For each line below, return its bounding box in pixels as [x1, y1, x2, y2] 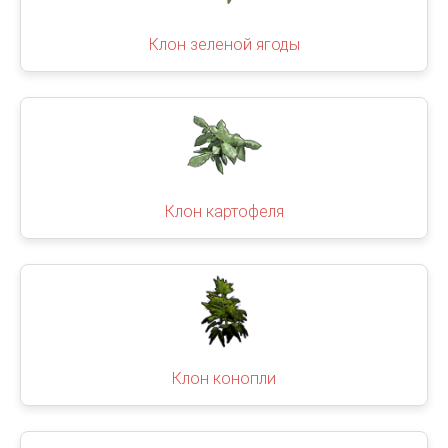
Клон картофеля [164, 202, 284, 221]
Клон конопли [172, 369, 276, 388]
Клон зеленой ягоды [148, 35, 300, 54]
